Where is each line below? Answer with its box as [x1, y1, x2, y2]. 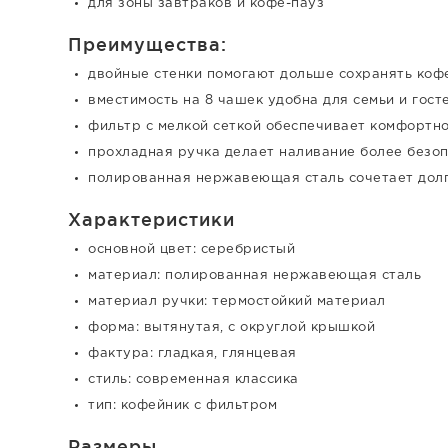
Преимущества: [68, 34, 227, 54]
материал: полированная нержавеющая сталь [88, 270, 421, 281]
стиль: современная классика [88, 374, 299, 385]
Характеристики [68, 209, 235, 229]
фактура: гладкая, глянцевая [88, 348, 297, 359]
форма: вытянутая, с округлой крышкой [88, 322, 375, 333]
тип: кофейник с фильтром [88, 400, 277, 411]
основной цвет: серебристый [88, 244, 295, 255]
